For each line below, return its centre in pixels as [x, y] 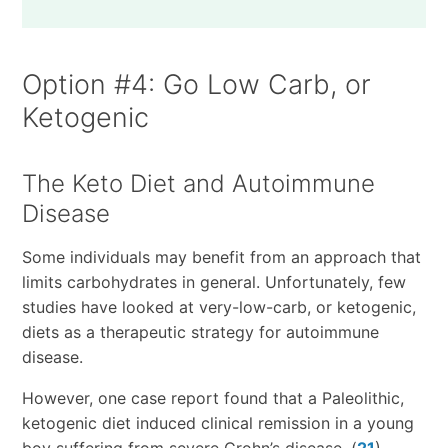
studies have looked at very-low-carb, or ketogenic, [218, 307]
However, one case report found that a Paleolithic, [212, 398]
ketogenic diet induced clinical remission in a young [217, 423]
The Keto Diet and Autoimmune [198, 184]
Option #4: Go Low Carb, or [196, 85]
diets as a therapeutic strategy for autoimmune [200, 332]
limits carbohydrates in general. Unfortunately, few [213, 282]
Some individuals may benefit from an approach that [221, 257]
